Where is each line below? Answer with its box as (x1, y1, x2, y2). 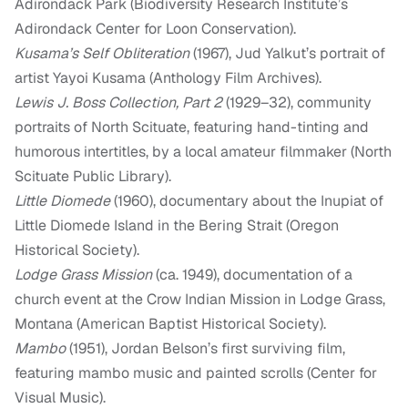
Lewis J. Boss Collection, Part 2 (15, 93, 222, 113)
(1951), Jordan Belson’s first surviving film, (66, 339, 345, 359)
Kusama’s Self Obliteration (15, 44, 189, 64)
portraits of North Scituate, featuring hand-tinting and (15, 117, 369, 138)
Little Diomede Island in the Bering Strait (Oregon (15, 216, 339, 236)
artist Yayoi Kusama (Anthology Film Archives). (15, 68, 321, 88)
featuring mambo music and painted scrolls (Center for (15, 363, 377, 383)
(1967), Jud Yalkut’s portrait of (189, 44, 385, 64)
